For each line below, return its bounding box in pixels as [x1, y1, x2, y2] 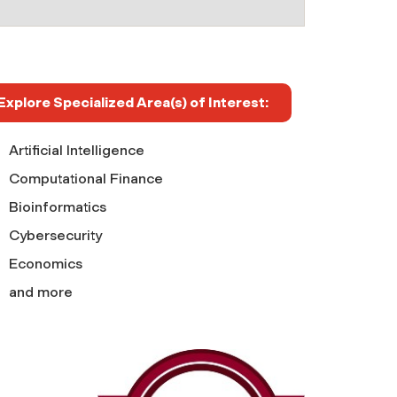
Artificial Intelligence [8, 141, 144, 159]
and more [8, 283, 73, 300]
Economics [8, 254, 82, 272]
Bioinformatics [8, 198, 106, 215]
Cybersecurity [8, 226, 102, 244]
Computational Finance [8, 169, 163, 187]
